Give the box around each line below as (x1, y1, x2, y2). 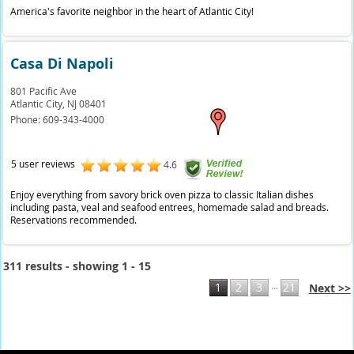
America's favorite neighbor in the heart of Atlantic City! (10, 5, 254, 17)
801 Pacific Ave (10, 85, 77, 97)
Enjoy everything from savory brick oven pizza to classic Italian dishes (10, 188, 314, 201)
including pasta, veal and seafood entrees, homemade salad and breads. (10, 201, 330, 213)
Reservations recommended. (10, 213, 137, 226)
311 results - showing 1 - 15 (3, 258, 152, 273)
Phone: (10, 113, 43, 126)
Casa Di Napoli (10, 54, 115, 73)
